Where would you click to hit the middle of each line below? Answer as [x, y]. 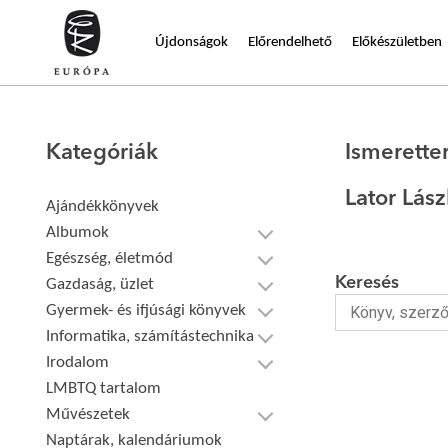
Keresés [366, 283]
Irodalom [78, 362]
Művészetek [88, 414]
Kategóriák [102, 153]
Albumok [78, 232]
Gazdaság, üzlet [100, 284]
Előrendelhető [290, 42]
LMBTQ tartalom [104, 388]
